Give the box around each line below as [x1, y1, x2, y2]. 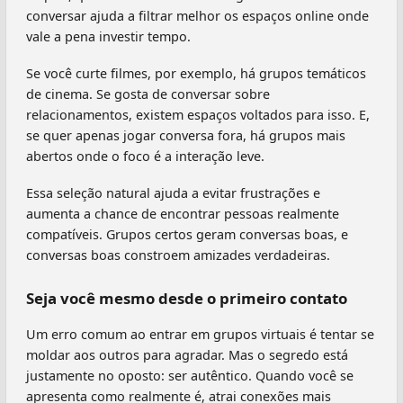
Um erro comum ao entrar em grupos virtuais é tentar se [26, 325, 374, 343]
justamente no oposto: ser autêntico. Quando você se [26, 366, 354, 384]
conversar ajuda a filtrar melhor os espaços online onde [26, 7, 369, 25]
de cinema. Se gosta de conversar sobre [26, 85, 270, 103]
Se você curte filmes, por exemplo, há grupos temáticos [26, 65, 366, 83]
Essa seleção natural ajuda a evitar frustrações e [26, 184, 320, 202]
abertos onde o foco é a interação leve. [26, 148, 264, 166]
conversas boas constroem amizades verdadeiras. [26, 246, 330, 264]
